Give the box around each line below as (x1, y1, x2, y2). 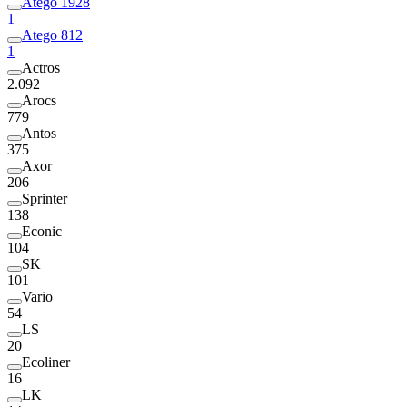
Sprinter (22, 190, 67, 206)
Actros (22, 59, 60, 75)
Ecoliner (22, 353, 70, 370)
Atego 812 (22, 26, 83, 43)
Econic (22, 223, 62, 239)
